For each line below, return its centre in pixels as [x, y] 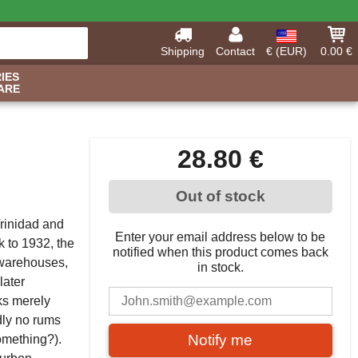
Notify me [220, 340]
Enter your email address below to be [220, 237]
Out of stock [220, 196]
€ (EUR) [286, 51]
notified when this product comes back [220, 252]
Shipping [183, 51]
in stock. [220, 267]
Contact [235, 51]
